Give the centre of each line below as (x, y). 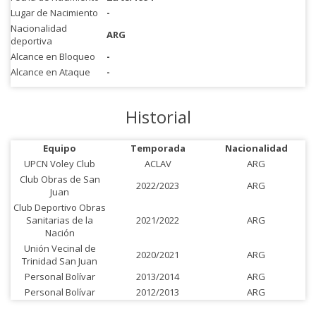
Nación (60, 233)
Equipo (60, 148)
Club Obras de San (60, 179)
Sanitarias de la (60, 220)
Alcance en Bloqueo (53, 56)
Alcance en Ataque (50, 72)
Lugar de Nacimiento (54, 13)
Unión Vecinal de (60, 248)
